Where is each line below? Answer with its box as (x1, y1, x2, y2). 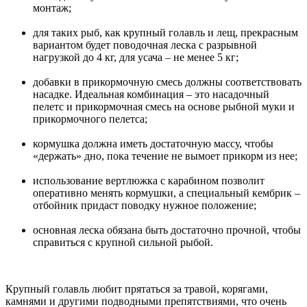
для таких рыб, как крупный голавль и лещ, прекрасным (33, 27, 298, 39)
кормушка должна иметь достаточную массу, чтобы (33, 138, 273, 150)
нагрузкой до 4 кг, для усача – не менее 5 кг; (33, 51, 238, 64)
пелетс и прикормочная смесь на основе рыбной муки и (33, 101, 295, 113)
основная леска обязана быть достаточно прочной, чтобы (33, 224, 301, 236)
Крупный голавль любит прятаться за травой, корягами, (5, 283, 268, 295)
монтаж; (33, 2, 71, 14)
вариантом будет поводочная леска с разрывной (33, 39, 257, 51)
